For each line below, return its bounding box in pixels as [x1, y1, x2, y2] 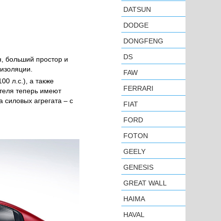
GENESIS [123, 163, 153, 171]
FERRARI [123, 84, 153, 92]
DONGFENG [123, 37, 163, 45]
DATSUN [123, 5, 151, 13]
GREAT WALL [123, 179, 167, 187]
